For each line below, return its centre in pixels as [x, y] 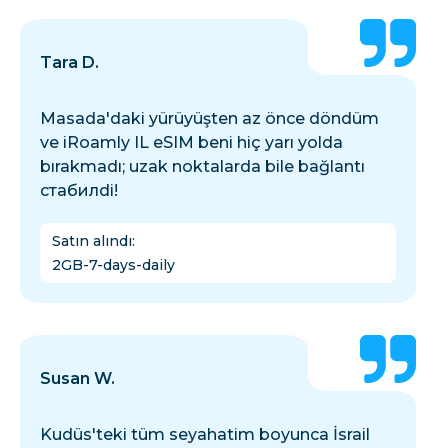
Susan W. [77, 379]
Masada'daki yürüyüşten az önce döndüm [209, 119]
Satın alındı [92, 241]
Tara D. [69, 63]
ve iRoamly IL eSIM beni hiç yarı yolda [191, 143]
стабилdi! [79, 191]
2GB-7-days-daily [113, 265]
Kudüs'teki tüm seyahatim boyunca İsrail [205, 435]
